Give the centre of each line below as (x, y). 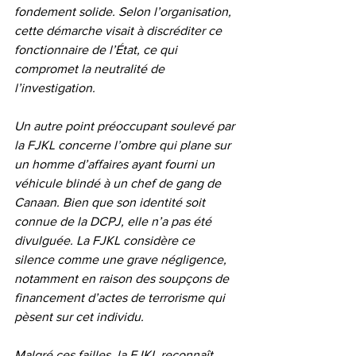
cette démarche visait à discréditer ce (120, 30)
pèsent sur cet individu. (79, 316)
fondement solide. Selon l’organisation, (124, 11)
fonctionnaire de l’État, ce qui (97, 49)
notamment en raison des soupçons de (123, 278)
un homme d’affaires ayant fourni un (116, 164)
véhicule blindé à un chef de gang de (119, 183)
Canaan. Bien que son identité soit (111, 202)
